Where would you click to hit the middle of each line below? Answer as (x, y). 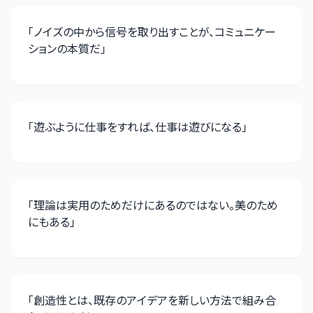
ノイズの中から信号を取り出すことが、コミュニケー (155, 31)
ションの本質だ (64, 48)
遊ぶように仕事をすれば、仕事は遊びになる (138, 126)
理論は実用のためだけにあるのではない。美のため (156, 205)
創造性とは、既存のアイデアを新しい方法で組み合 (155, 300)
